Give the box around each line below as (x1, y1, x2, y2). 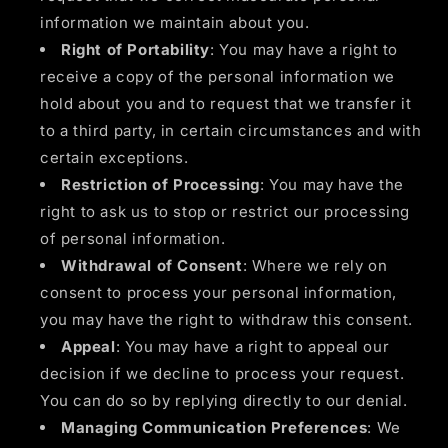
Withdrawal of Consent (61, 256, 243, 276)
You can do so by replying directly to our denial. (40, 391, 408, 411)
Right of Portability (61, 40, 210, 60)
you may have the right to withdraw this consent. (40, 310, 413, 330)
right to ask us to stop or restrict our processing (40, 202, 411, 222)
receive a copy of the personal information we (40, 67, 396, 87)
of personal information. (40, 229, 226, 249)
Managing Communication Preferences (61, 418, 368, 438)
